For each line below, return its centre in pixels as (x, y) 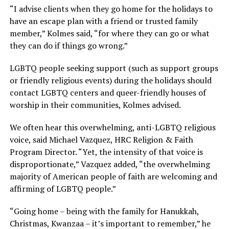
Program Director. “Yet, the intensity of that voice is (106, 152)
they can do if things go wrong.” (68, 46)
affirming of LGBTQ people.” (63, 189)
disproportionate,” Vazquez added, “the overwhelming (110, 164)
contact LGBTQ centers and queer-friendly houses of (108, 93)
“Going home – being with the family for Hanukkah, (104, 211)
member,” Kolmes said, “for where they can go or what (109, 33)
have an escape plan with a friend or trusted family (104, 21)
